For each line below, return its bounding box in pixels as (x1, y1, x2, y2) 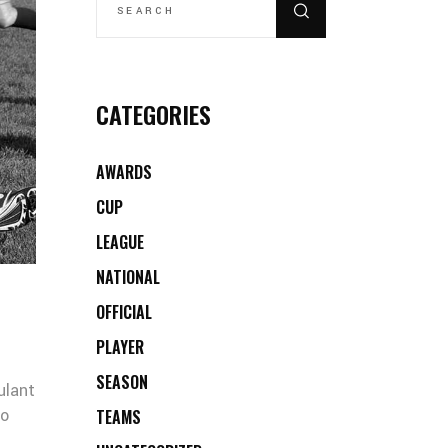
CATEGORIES (96, 96, 211, 132)
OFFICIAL (96, 300, 152, 324)
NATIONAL (96, 265, 160, 289)
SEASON (96, 370, 148, 394)
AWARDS (96, 160, 152, 184)
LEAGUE (96, 230, 144, 254)
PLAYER (96, 335, 144, 359)
